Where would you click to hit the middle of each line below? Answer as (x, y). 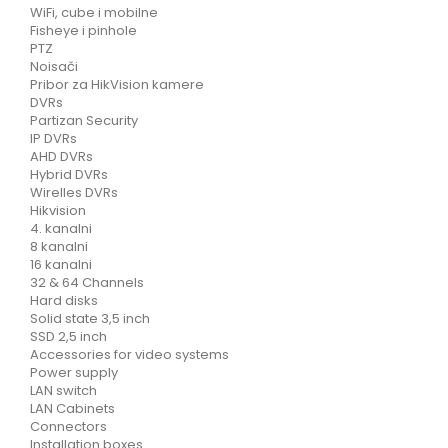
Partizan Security (84, 120)
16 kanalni (61, 264)
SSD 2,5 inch (68, 336)
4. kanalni (61, 228)
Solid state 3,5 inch (90, 318)
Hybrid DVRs (69, 174)
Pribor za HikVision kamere (117, 84)
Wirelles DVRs (74, 192)
